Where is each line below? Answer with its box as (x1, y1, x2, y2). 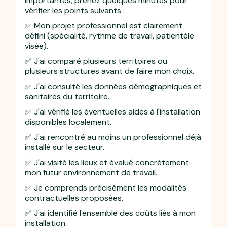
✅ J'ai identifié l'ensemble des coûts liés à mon (25, 207, 196, 218)
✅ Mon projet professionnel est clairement (25, 20, 183, 31)
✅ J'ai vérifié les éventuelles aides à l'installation (25, 106, 201, 117)
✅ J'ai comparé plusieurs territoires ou (25, 55, 168, 66)
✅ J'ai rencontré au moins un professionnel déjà (25, 131, 202, 142)
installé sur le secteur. (25, 141, 105, 153)
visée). (25, 40, 49, 51)
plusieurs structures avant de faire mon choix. (25, 65, 195, 77)
